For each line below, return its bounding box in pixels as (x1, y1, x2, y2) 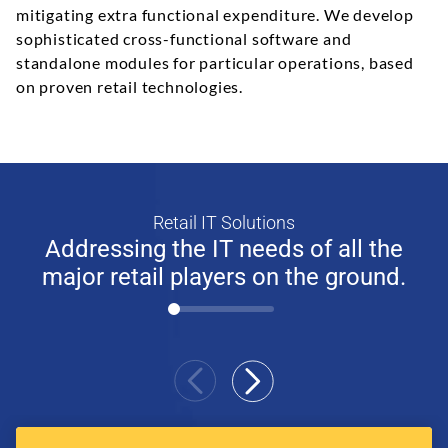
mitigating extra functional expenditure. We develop (16, 4, 414, 24)
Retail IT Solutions (153, 211, 295, 233)
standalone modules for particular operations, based (16, 52, 414, 72)
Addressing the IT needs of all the (45, 234, 403, 263)
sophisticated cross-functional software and (16, 28, 352, 48)
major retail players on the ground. (42, 262, 406, 291)
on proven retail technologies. (16, 76, 244, 96)
